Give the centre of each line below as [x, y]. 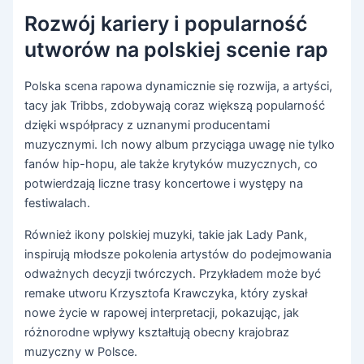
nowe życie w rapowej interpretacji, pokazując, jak [162, 312]
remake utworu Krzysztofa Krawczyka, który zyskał [166, 293]
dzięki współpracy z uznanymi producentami [147, 126]
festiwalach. [58, 204]
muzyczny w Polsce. [81, 351]
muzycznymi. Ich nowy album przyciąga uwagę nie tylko [180, 145]
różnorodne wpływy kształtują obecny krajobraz [157, 332]
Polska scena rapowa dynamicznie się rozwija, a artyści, [179, 87]
